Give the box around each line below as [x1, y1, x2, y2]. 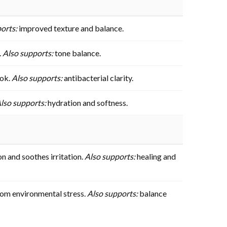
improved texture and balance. [17, 23, 124, 33]
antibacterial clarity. [62, 72, 133, 83]
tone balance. [53, 48, 101, 58]
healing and [135, 151, 176, 161]
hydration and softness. [46, 97, 128, 107]
